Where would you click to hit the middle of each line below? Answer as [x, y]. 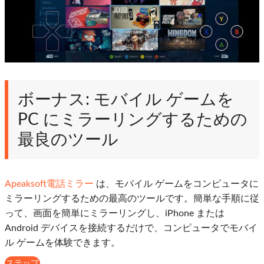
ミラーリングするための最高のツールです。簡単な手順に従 [132, 198]
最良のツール [68, 139]
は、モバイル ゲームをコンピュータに [176, 184]
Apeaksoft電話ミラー [49, 184]
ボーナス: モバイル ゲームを [126, 99]
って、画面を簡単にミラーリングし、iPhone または [115, 213]
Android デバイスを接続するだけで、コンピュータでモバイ [131, 228]
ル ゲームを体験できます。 [62, 242]
